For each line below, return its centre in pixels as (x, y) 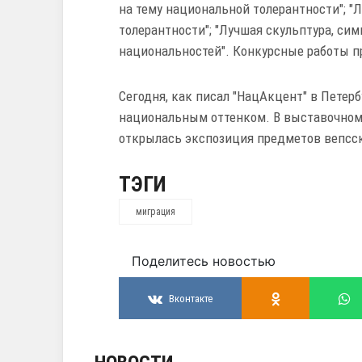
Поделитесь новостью (204, 261)
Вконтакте (191, 298)
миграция (156, 212)
